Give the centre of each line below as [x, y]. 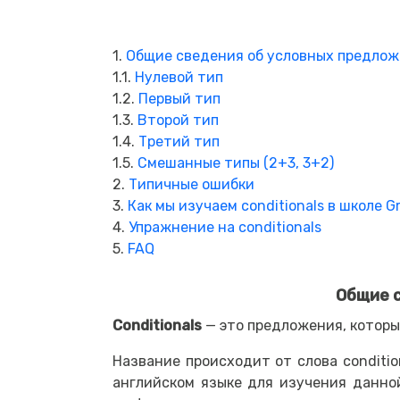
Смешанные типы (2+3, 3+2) [236, 163]
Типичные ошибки [192, 185]
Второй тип [178, 121]
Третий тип [179, 142]
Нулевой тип [179, 78]
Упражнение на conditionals [225, 228]
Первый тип [179, 99]
